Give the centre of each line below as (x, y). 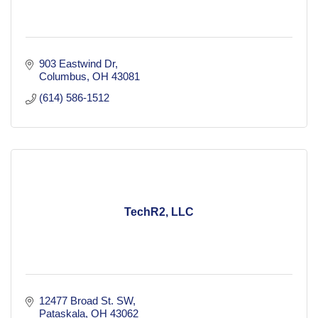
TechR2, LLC (159, 212)
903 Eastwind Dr (77, 64)
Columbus (62, 77)
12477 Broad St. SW (86, 301)
